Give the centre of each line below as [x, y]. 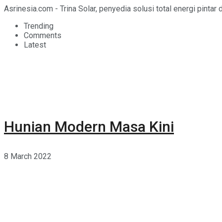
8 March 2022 [28, 156]
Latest [35, 45]
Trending [39, 26]
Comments [43, 35]
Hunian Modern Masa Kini [89, 126]
